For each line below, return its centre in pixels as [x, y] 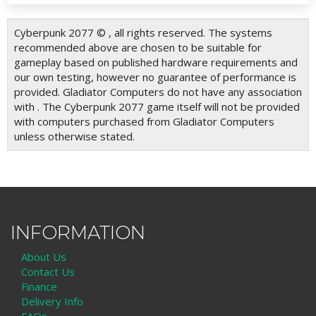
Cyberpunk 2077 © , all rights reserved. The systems [143, 32]
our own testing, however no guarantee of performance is [155, 77]
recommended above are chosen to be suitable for [138, 47]
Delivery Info [52, 302]
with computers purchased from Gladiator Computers [144, 121]
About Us [44, 257]
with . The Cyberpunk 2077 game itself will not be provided [157, 106]
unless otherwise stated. [74, 136]
